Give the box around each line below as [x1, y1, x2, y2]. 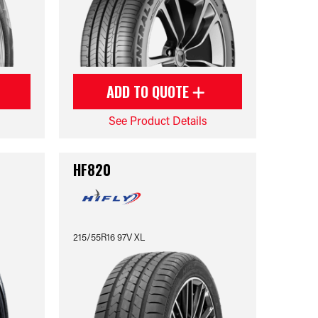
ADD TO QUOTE [106, 81, 193, 102]
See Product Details [108, 113, 207, 128]
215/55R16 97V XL [73, 231, 146, 243]
